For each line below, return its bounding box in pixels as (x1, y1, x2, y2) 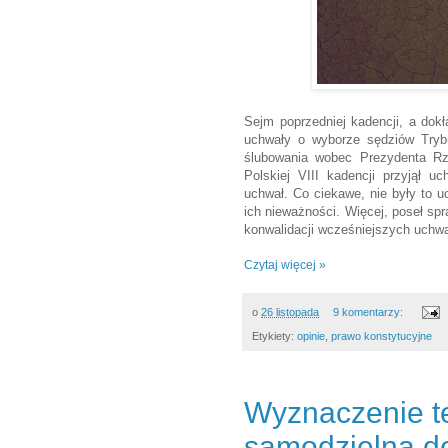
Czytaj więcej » (244, 257, 326, 272)
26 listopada (261, 305, 319, 318)
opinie (297, 330, 325, 343)
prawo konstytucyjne (331, 330, 432, 343)
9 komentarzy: (332, 305, 406, 318)
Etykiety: (252, 330, 297, 343)
